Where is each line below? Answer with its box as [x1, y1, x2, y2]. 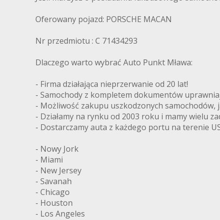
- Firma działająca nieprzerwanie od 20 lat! [35, 78, 188, 89]
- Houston [35, 197, 73, 208]
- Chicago [35, 186, 70, 197]
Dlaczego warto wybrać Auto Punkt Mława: [35, 56, 192, 68]
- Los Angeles [35, 208, 85, 219]
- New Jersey [35, 165, 82, 176]
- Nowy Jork [35, 143, 79, 154]
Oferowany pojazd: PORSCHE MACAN [35, 13, 172, 25]
